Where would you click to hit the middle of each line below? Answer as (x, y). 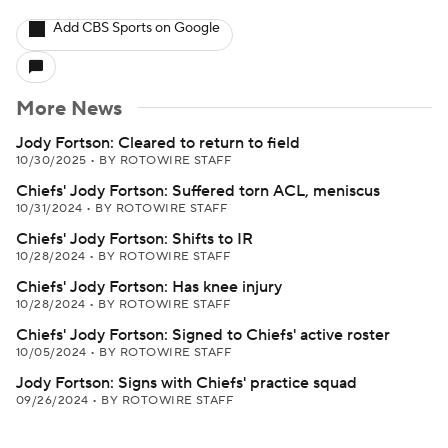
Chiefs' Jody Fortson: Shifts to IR (134, 239)
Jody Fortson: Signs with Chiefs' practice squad (186, 383)
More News (69, 109)
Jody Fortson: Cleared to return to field (158, 143)
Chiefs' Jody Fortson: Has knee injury (149, 287)
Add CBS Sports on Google (136, 28)
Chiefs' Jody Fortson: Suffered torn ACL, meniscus (198, 191)
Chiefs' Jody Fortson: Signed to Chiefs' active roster (203, 335)
